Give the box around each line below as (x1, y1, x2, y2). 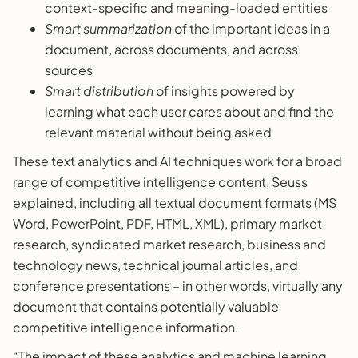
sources (45, 61, 93, 78)
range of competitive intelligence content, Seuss (13, 173, 308, 190)
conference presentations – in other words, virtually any (13, 276, 343, 294)
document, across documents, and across (45, 40, 298, 58)
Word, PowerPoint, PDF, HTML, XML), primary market (13, 214, 322, 232)
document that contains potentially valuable (13, 297, 279, 315)
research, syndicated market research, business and (13, 235, 326, 253)
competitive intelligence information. (13, 318, 239, 336)
